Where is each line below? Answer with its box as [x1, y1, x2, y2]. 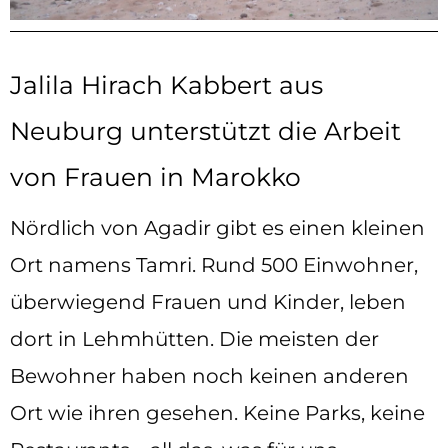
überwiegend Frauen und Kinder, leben [10, 289, 406, 314]
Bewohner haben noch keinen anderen [10, 363, 409, 388]
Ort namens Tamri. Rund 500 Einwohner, [10, 252, 418, 277]
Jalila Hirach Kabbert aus [10, 69, 323, 100]
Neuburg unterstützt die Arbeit [10, 115, 401, 146]
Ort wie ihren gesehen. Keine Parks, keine [10, 400, 425, 425]
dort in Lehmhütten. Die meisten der [10, 326, 379, 351]
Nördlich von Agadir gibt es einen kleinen [10, 215, 425, 240]
